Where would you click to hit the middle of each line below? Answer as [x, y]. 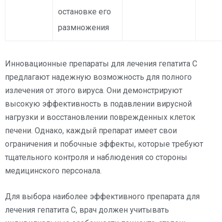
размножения [83, 27]
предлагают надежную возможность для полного [98, 77]
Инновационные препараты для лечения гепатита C [101, 63]
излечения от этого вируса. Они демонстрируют [94, 90]
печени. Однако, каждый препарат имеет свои [91, 130]
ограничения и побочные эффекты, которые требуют [104, 144]
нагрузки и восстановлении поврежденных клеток [100, 117]
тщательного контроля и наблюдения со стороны [96, 157]
